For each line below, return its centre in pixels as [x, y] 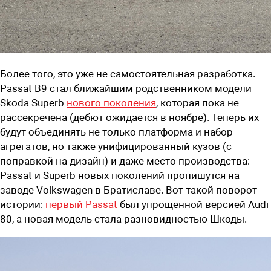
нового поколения [111, 103]
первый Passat [81, 204]
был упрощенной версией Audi [193, 204]
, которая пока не [198, 103]
